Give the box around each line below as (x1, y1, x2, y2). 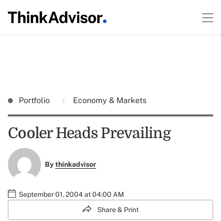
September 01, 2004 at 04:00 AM (19, 190, 124, 198)
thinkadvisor (55, 160, 96, 169)
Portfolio (19, 96, 52, 105)
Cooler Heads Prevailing (8, 125, 171, 142)
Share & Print (97, 205, 139, 214)
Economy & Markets (71, 96, 147, 105)
